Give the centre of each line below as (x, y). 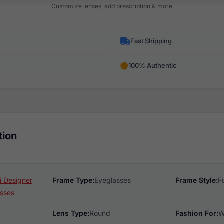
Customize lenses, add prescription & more (112, 6)
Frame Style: (197, 180)
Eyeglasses (112, 180)
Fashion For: (197, 213)
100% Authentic (153, 65)
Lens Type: (71, 213)
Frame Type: (73, 180)
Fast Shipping (151, 41)
